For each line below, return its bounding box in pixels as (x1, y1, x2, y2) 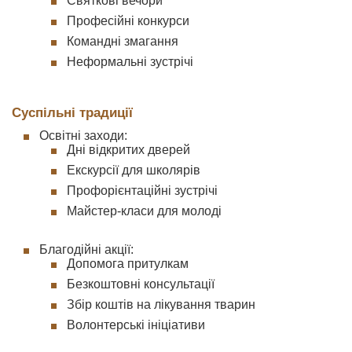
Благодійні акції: (39, 243, 134, 256)
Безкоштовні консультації (67, 277, 214, 291)
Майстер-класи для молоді (67, 204, 222, 218)
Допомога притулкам (67, 257, 189, 270)
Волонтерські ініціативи (67, 318, 205, 332)
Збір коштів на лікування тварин (67, 298, 255, 311)
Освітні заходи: (39, 129, 127, 142)
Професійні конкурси (67, 14, 189, 27)
